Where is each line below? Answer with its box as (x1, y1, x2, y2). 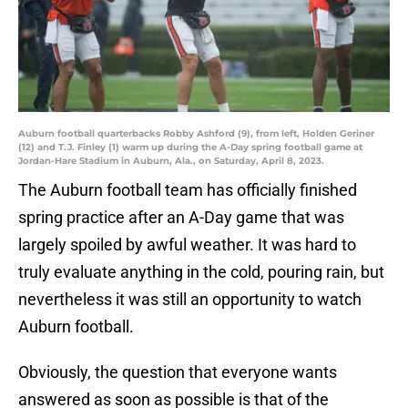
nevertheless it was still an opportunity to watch (18, 290, 362, 310)
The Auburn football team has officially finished (18, 180, 357, 200)
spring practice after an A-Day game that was (18, 208, 344, 228)
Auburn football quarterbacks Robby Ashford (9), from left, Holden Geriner (18, 127, 374, 140)
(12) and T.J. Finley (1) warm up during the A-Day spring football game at (18, 141, 362, 154)
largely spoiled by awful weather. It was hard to (18, 235, 356, 255)
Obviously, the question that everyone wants (18, 362, 337, 382)
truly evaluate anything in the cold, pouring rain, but (18, 262, 384, 282)
